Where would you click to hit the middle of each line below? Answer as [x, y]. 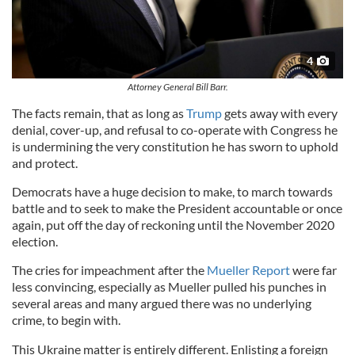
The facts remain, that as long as [99, 113]
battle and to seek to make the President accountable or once [177, 208]
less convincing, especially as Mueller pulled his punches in [169, 287]
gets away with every [280, 113]
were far [313, 270]
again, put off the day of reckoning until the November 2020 [173, 225]
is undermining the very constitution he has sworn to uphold [175, 147]
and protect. [45, 163]
